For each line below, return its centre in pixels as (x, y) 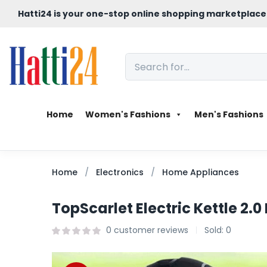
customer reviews (150, 230)
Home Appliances (201, 172)
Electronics (120, 172)
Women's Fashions (128, 114)
